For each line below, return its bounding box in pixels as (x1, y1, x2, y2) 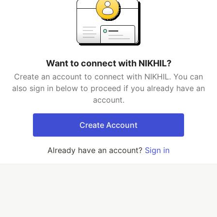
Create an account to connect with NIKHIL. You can (14, 72, 203, 81)
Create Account (79, 120, 138, 130)
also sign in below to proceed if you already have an (12, 83, 205, 93)
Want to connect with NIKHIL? (46, 58, 171, 68)
